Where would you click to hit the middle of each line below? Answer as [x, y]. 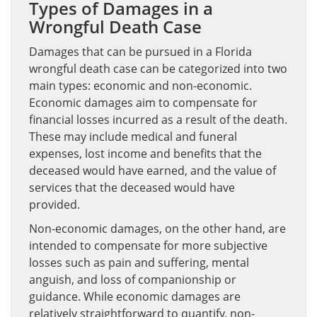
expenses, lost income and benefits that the [145, 154]
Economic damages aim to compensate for [143, 103]
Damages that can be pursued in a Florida [140, 52]
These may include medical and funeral [133, 137]
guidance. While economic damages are [135, 296]
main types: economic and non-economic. [140, 86]
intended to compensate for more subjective [148, 246]
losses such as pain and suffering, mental [139, 263]
